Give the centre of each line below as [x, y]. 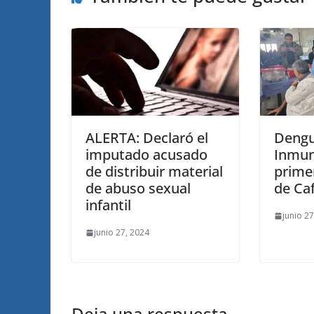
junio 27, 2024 [122, 233]
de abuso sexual [138, 189]
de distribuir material [154, 172]
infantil [108, 205]
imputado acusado [146, 155]
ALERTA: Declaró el [147, 138]
